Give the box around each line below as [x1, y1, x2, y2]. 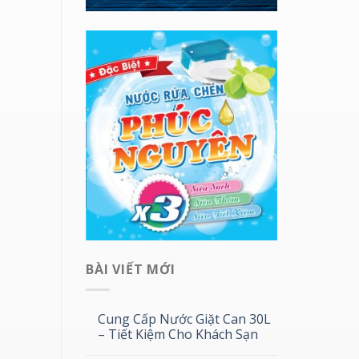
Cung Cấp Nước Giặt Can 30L [98, 309, 271, 328]
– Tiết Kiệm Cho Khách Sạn [98, 325, 258, 343]
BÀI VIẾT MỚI [86, 260, 175, 279]
